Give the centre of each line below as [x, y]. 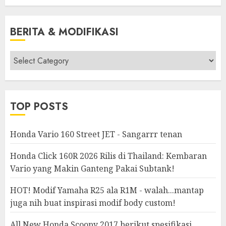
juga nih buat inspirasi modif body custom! [93, 203]
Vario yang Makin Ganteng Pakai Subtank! [92, 169]
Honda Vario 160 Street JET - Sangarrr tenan [96, 134]
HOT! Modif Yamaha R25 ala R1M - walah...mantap [107, 190]
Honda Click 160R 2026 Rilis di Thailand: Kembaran [108, 156]
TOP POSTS [39, 107]
